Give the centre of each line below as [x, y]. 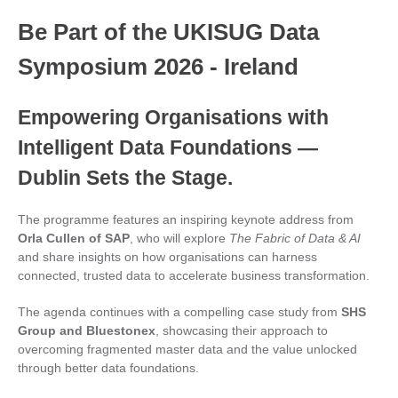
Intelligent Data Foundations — [168, 147]
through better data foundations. [108, 368]
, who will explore [179, 238]
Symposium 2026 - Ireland [158, 67]
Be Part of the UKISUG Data [168, 32]
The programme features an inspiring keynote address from [186, 219]
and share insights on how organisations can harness [167, 257]
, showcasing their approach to [242, 330]
